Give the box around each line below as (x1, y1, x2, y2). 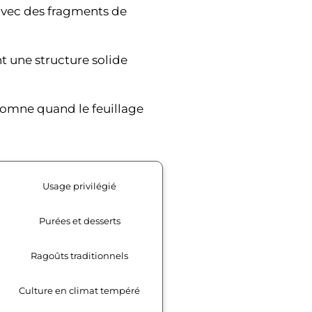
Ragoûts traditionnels (31, 249, 128, 261)
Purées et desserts (38, 214, 120, 226)
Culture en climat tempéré (19, 284, 140, 296)
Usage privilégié (42, 180, 116, 192)
